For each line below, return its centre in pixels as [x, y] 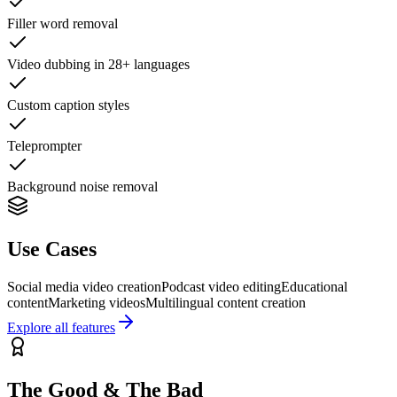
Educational [314, 287]
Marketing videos [97, 303]
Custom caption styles [68, 105]
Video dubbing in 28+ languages [98, 65]
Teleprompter [44, 146]
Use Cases [52, 249]
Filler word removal [62, 24]
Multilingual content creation [226, 303]
